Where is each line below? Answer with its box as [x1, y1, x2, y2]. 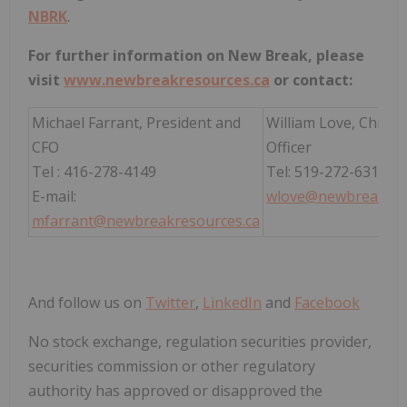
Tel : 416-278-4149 [32, 162, 156, 183]
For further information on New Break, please [28, 45, 364, 66]
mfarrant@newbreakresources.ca [32, 211, 260, 232]
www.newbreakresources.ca [64, 70, 270, 91]
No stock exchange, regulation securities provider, [28, 332, 372, 352]
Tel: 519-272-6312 [266, 162, 387, 183]
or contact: [270, 70, 352, 91]
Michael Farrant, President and [32, 113, 241, 134]
